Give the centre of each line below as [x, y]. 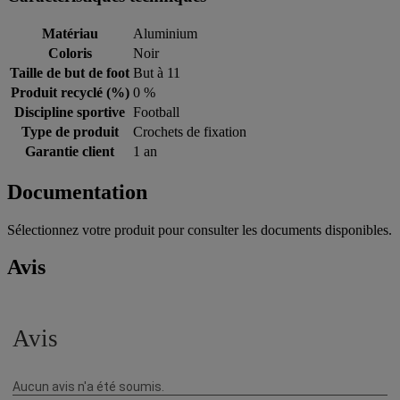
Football [156, 112]
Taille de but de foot [70, 72]
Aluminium [165, 33]
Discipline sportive [70, 112]
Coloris [70, 53]
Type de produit [70, 131]
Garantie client [70, 151]
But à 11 [157, 72]
